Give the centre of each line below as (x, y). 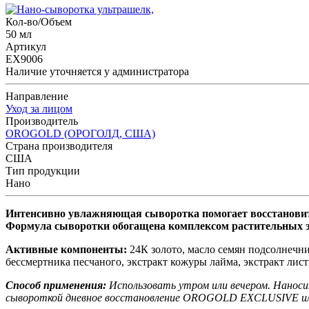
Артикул (26, 46)
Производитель (42, 121)
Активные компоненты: (66, 249)
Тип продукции (43, 170)
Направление (37, 96)
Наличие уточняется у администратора (97, 71)
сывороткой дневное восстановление (94, 297)
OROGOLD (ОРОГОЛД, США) (80, 133)
